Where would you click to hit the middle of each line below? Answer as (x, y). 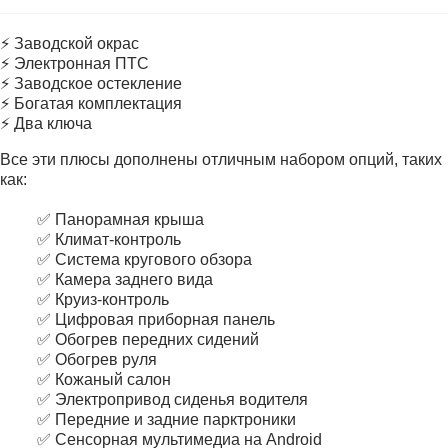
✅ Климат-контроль (109, 239)
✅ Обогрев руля (97, 359)
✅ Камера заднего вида (125, 279)
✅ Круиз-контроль (103, 299)
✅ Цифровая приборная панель (156, 319)
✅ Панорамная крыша (120, 219)
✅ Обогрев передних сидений (148, 339)
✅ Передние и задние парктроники (166, 419)
